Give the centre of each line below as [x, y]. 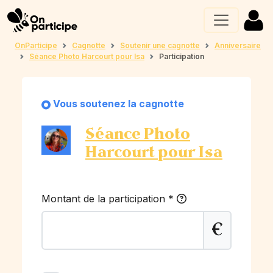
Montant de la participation [105, 199]
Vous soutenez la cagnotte [119, 104]
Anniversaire [238, 45]
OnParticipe [36, 45]
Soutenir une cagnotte [160, 45]
